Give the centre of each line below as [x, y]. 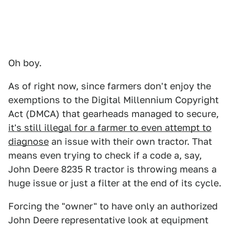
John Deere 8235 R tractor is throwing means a [112, 169]
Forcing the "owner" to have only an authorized [113, 206]
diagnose [28, 141]
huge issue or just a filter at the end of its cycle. [115, 183]
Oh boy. [25, 63]
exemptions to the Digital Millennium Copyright [113, 100]
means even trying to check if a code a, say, [105, 155]
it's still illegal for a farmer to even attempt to [110, 128]
